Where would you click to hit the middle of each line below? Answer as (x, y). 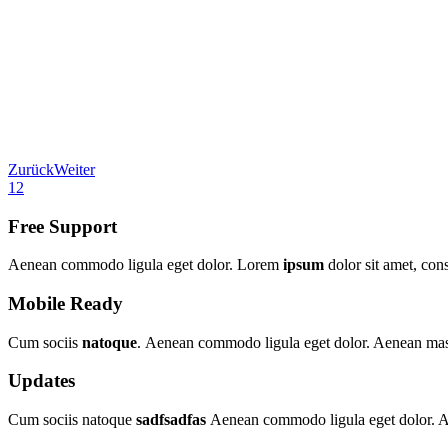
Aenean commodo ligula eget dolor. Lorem (145, 265)
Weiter (74, 169)
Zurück (31, 169)
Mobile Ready (65, 303)
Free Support (62, 226)
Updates (41, 381)
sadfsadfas (173, 420)
